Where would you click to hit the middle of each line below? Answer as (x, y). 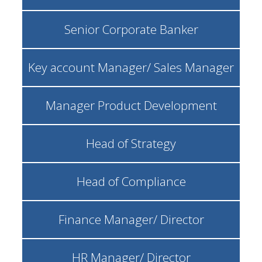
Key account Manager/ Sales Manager (131, 67)
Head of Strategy (131, 143)
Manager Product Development (131, 105)
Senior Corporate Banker (131, 29)
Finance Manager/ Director (131, 219)
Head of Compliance (131, 181)
